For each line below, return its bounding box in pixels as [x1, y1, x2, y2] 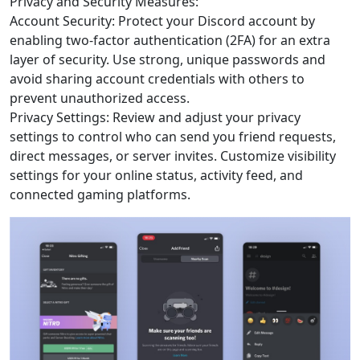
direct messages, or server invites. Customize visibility [10, 147, 336, 165]
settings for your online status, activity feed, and [10, 166, 303, 184]
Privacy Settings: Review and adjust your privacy [10, 108, 301, 126]
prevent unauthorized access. [10, 89, 190, 107]
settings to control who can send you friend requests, [10, 128, 336, 145]
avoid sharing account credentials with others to [10, 70, 305, 88]
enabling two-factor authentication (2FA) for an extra [10, 31, 330, 49]
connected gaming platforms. [10, 186, 190, 203]
